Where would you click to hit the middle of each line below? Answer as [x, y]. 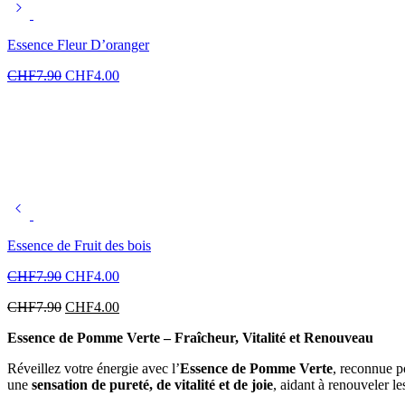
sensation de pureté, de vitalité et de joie [152, 384]
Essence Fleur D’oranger [78, 44]
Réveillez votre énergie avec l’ [94, 368]
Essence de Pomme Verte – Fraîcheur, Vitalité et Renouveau [190, 337]
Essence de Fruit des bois [79, 245]
